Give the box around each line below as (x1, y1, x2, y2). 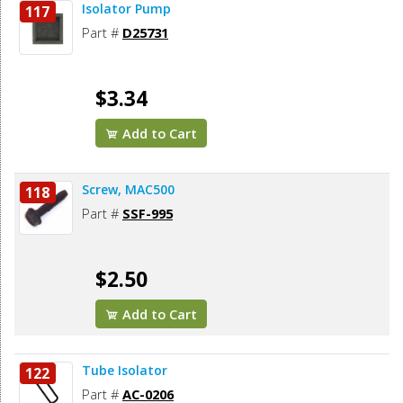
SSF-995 (122, 204, 173, 223)
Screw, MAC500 (82, 181, 175, 199)
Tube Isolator (82, 362, 167, 380)
